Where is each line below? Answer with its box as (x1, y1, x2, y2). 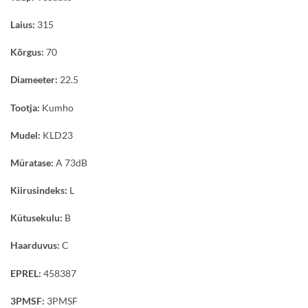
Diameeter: (10, 74, 58, 86)
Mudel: (10, 129, 41, 141)
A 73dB (54, 156, 87, 168)
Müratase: (10, 156, 54, 168)
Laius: (10, 18, 35, 30)
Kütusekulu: (10, 212, 63, 224)
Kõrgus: (10, 46, 44, 58)
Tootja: (10, 101, 40, 113)
